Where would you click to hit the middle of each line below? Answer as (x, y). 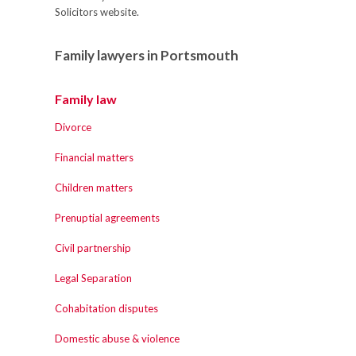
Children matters (94, 188)
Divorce (73, 127)
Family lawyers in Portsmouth (147, 55)
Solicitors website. (97, 12)
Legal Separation (93, 278)
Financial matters (94, 157)
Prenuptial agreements (107, 218)
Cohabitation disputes (106, 308)
